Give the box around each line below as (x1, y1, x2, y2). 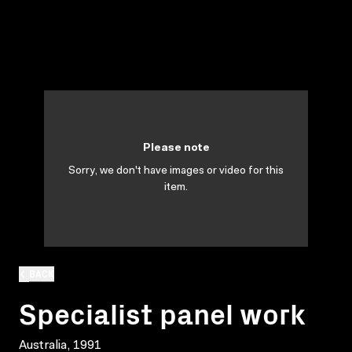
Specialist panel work (19, 291, 306, 332)
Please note (142, 143, 210, 154)
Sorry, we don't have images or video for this (68, 166, 284, 177)
